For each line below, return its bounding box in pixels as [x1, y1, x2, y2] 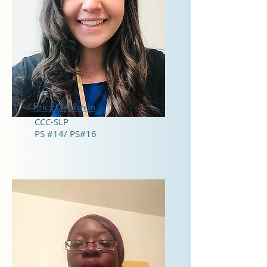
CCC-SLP [35, 116, 69, 128]
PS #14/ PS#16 [35, 128, 97, 139]
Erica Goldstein [33, 100, 96, 113]
